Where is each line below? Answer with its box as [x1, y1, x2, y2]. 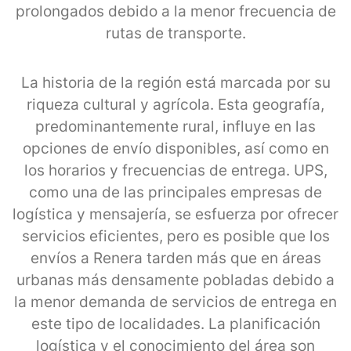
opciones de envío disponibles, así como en [22, 139, 329, 157]
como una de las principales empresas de [29, 183, 322, 201]
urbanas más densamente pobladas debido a [16, 270, 335, 289]
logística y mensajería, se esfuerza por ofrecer [13, 204, 338, 223]
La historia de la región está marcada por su [20, 73, 331, 92]
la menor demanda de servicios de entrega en [14, 292, 337, 311]
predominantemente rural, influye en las [35, 117, 316, 136]
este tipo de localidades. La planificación [31, 314, 320, 333]
